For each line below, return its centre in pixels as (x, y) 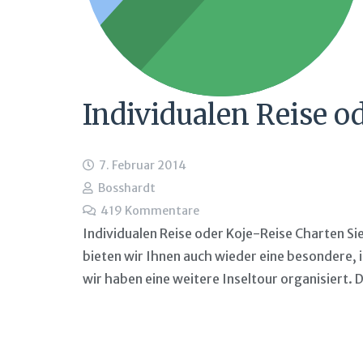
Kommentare (162, 211)
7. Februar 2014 (142, 166)
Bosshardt (126, 188)
